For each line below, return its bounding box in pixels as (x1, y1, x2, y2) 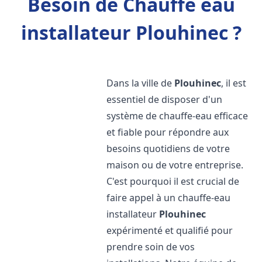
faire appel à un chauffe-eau (106, 191, 231, 204)
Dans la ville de (106, 77, 175, 89)
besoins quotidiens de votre (106, 142, 230, 155)
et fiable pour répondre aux (106, 126, 229, 139)
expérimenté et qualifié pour (106, 224, 233, 237)
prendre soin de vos (106, 240, 195, 253)
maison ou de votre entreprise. (106, 158, 244, 171)
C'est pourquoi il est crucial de (106, 175, 240, 188)
